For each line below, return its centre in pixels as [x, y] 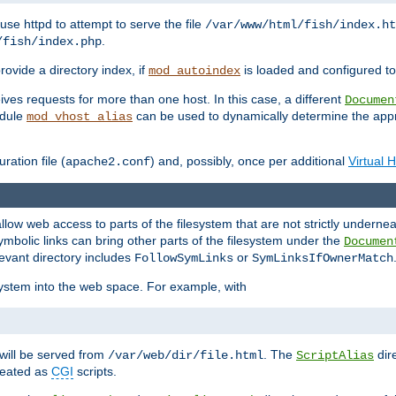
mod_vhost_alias [80, 117]
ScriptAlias [335, 356]
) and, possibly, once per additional [249, 161]
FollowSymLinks [184, 259]
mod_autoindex [194, 71]
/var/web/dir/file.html [186, 356]
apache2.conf [108, 162]
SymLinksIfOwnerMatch [323, 259]
